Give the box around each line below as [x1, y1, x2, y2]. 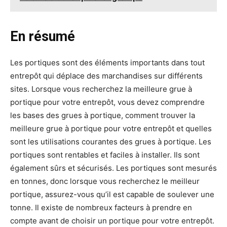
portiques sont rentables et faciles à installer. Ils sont [10, 150, 200, 160]
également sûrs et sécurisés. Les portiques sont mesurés [10, 163, 217, 173]
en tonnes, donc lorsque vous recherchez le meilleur [10, 176, 200, 186]
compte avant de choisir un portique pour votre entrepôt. [10, 216, 214, 226]
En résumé [10, 28, 75, 45]
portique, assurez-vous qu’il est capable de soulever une [10, 190, 214, 200]
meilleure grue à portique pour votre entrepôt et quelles [10, 124, 212, 134]
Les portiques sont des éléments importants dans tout [10, 58, 205, 68]
